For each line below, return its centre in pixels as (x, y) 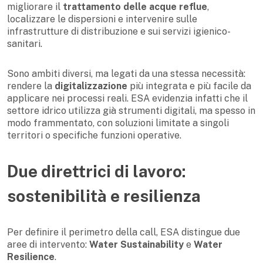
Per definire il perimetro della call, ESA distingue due (124, 232)
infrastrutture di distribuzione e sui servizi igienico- (119, 32)
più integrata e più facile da (189, 86)
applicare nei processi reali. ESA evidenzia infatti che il (127, 99)
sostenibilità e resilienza (104, 196)
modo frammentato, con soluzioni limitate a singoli (118, 123)
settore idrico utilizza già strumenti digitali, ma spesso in (131, 111)
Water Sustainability (136, 245)
